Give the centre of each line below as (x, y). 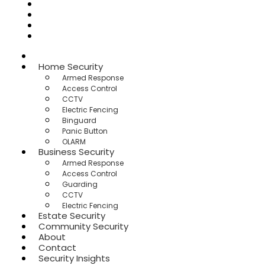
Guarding (80, 184)
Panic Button (85, 131)
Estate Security (72, 216)
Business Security (76, 152)
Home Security (71, 67)
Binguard (79, 120)
